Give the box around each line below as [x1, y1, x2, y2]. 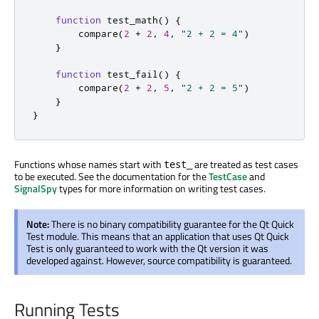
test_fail [107, 68, 158, 80]
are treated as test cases [192, 156, 298, 172]
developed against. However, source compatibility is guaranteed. [26, 252, 292, 268]
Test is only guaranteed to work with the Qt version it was [26, 240, 268, 256]
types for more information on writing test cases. [57, 180, 266, 196]
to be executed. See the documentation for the [14, 168, 209, 184]
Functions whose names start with [14, 156, 164, 172]
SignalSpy [14, 180, 57, 196]
